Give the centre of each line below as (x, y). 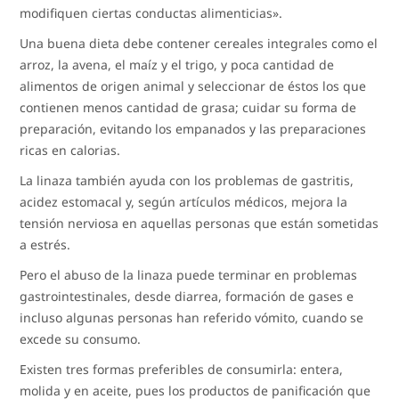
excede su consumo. (81, 338)
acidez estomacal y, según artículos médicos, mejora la (184, 201)
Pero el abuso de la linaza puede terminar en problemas (189, 274)
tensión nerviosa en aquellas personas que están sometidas (199, 223)
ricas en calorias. (70, 150)
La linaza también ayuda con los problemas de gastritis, (187, 180)
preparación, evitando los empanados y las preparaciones (193, 128)
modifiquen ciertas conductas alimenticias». (151, 12)
